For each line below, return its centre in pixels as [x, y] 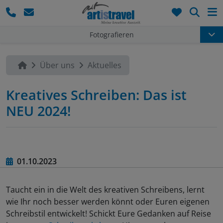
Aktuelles [105, 65]
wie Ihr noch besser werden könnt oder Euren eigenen [108, 202]
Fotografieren [111, 34]
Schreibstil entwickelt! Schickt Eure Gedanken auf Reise [109, 214]
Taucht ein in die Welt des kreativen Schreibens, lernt [105, 190]
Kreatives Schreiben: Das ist [96, 95]
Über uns [57, 65]
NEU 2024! [38, 111]
